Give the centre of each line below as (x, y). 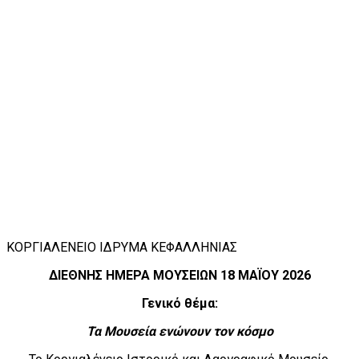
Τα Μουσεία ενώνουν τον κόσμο (179, 332)
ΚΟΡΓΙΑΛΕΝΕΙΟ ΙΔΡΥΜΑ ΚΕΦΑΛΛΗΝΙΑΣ (122, 248)
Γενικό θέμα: (179, 304)
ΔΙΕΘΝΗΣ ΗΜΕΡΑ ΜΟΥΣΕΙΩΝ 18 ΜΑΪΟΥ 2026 (179, 276)
